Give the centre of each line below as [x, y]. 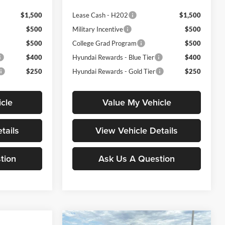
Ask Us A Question [137, 158]
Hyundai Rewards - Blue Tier [114, 57]
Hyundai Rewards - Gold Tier [114, 71]
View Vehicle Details [137, 130]
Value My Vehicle [137, 102]
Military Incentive [98, 29]
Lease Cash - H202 [100, 15]
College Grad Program [105, 43]
